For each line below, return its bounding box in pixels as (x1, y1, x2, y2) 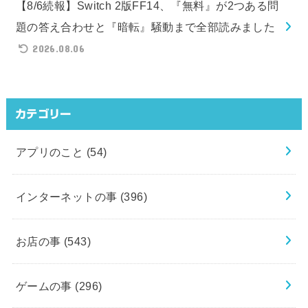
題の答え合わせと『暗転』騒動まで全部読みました (15, 20, 276, 33)
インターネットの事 (15, 190, 120, 203)
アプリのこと (15, 145, 87, 158)
